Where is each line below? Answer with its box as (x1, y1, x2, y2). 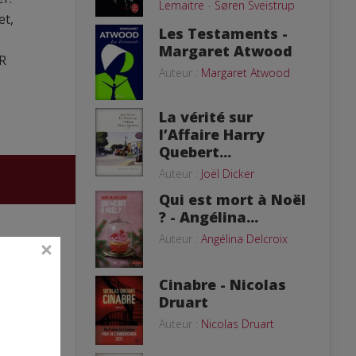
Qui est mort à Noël (159, 189, 306, 209)
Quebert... (159, 141, 231, 161)
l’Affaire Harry (159, 124, 265, 144)
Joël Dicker (201, 165, 254, 181)
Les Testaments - (159, 23, 288, 43)
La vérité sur (159, 106, 253, 126)
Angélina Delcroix (201, 230, 288, 246)
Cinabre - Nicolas (159, 274, 286, 294)
